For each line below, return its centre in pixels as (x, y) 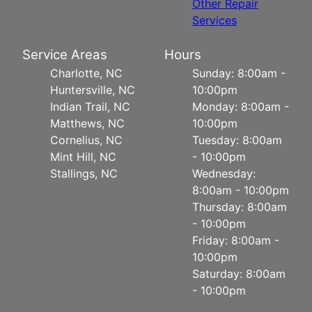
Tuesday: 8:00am (237, 140)
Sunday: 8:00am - (239, 73)
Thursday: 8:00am (240, 207)
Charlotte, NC (86, 73)
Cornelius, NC (86, 140)
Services (214, 21)
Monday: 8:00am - (241, 107)
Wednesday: (224, 174)
